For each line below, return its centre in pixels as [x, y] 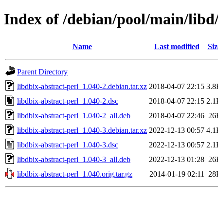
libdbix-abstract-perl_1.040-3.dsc [68, 145]
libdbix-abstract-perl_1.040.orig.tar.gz [75, 174]
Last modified [177, 46]
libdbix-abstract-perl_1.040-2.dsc [68, 101]
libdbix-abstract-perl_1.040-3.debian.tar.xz [82, 130]
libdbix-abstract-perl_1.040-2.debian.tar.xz [82, 86]
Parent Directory [42, 72]
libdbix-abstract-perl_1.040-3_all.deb [74, 159]
